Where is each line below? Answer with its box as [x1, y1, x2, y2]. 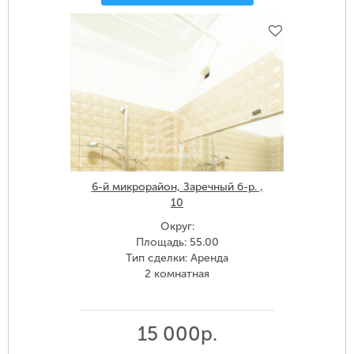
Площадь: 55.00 [135, 235, 219, 250]
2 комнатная [145, 267, 209, 281]
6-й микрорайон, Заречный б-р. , [91, 180, 263, 194]
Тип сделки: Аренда [126, 251, 228, 265]
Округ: [160, 220, 194, 234]
